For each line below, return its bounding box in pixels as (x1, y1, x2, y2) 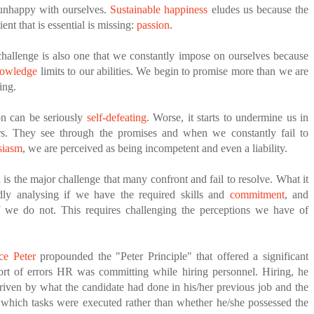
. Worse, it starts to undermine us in (146, 111, 308, 123)
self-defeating (86, 111, 146, 123)
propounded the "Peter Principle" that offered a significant (35, 250, 308, 262)
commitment (229, 189, 285, 200)
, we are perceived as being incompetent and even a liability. (22, 142, 288, 154)
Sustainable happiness (110, 4, 208, 15)
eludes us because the (207, 4, 308, 15)
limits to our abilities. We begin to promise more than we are (37, 65, 308, 77)
